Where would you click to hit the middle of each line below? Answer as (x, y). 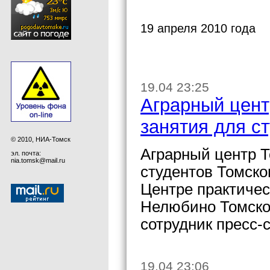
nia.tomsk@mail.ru (38, 160)
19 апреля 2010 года (198, 28)
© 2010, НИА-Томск (41, 139)
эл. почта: (26, 153)
